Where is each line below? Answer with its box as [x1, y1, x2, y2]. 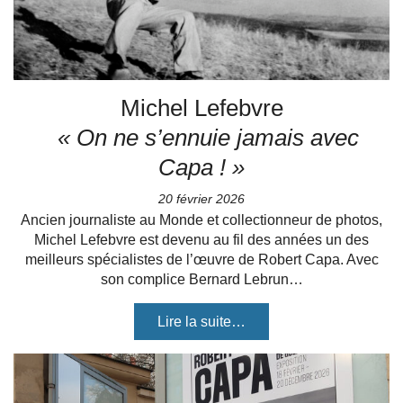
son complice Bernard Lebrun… [100, 272, 303, 287]
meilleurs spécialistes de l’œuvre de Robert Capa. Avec [24, 252, 379, 267]
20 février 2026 [158, 192, 245, 206]
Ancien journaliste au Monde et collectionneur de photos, [21, 212, 382, 228]
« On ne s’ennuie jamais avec [57, 124, 359, 151]
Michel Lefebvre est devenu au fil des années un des [34, 232, 369, 247]
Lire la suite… [157, 314, 246, 329]
